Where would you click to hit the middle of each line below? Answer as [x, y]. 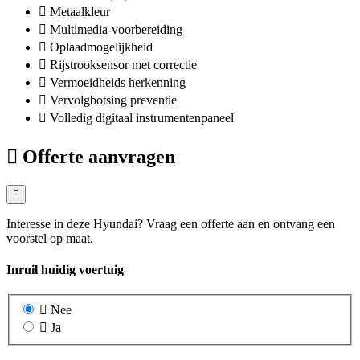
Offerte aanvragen [99, 156]
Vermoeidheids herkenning [118, 82]
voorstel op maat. [50, 238]
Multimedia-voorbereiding [116, 29]
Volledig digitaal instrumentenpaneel [142, 117]
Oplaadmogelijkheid [101, 47]
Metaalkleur [80, 11]
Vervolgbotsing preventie [113, 100]
